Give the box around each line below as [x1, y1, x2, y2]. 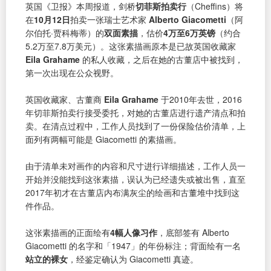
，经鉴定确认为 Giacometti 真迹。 [68, 252, 198, 265]
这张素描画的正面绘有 [25, 226, 110, 238]
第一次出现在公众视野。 [25, 66, 119, 79]
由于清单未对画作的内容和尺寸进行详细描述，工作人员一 [25, 159, 246, 172]
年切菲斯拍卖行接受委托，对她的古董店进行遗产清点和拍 [25, 106, 246, 119]
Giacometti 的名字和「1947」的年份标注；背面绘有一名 [25, 239, 241, 252]
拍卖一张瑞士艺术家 [70, 13, 149, 25]
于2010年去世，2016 [158, 93, 242, 105]
